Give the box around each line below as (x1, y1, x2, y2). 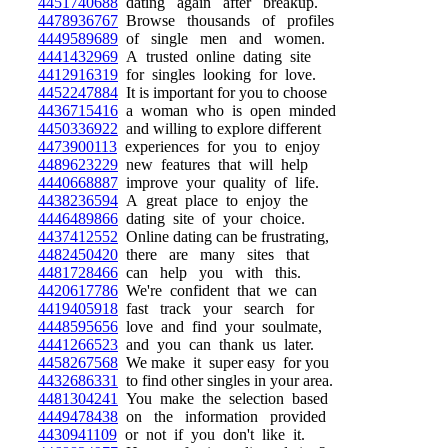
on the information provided (118, 408, 326, 425)
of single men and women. (118, 30, 325, 47)
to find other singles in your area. (118, 372, 333, 389)
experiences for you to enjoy (117, 138, 320, 155)
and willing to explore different (118, 120, 321, 137)
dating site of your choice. (118, 210, 305, 227)
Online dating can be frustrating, (118, 228, 329, 245)
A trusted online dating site (118, 48, 311, 65)
